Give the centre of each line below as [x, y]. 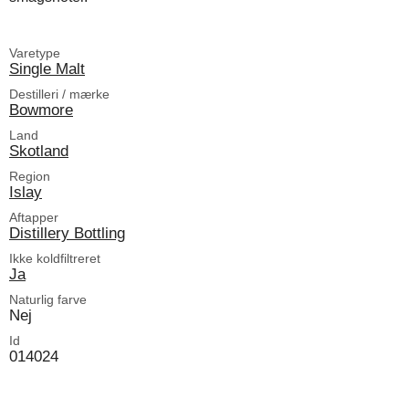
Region [30, 176]
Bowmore [41, 109]
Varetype [35, 52]
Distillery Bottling [67, 232]
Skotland [39, 150]
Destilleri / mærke [59, 94]
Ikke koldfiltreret [55, 258]
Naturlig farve [48, 299]
